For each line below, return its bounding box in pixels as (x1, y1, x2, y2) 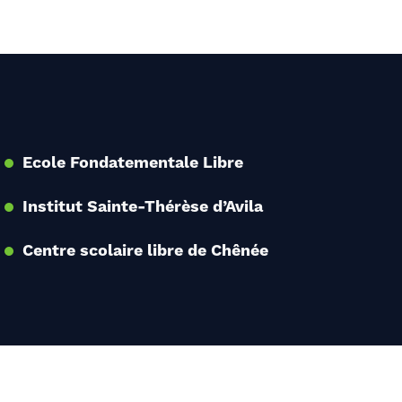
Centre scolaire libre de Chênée (22, 240, 268, 261)
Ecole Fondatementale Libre (22, 153, 243, 174)
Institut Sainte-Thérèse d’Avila (22, 197, 263, 218)
